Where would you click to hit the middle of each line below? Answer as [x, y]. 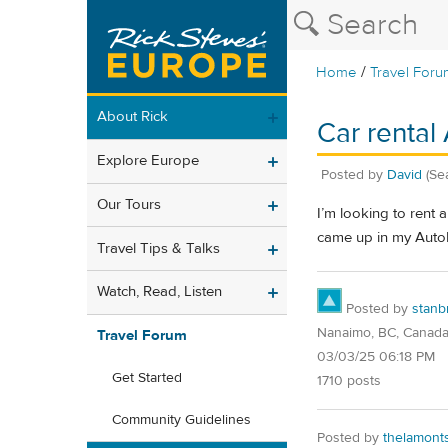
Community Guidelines [181, 420]
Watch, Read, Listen [159, 292]
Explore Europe [148, 161]
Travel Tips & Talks [158, 248]
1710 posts [349, 380]
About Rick [132, 117]
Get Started [147, 378]
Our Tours [129, 204]
